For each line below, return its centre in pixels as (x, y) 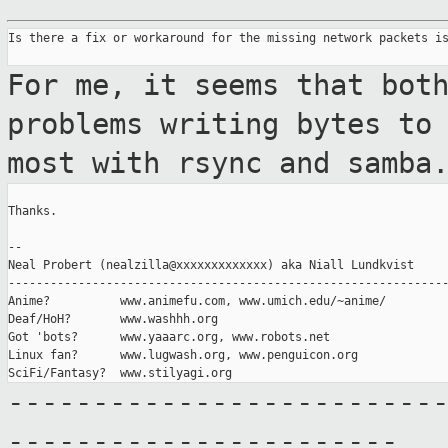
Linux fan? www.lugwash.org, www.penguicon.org (183, 355)
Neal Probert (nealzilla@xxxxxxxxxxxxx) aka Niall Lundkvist (211, 265)
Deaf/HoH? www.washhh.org (113, 319)
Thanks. (32, 211)
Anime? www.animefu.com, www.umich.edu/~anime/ (197, 301)
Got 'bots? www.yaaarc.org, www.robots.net (169, 337)
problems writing (151, 124)
